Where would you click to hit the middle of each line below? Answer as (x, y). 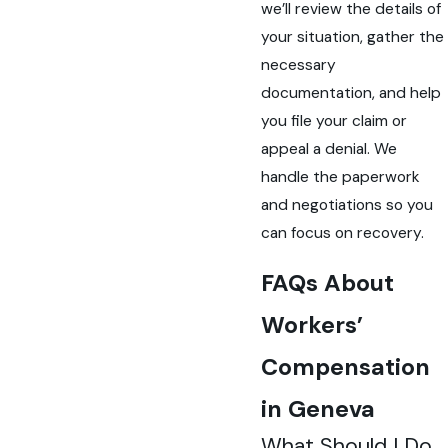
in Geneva (318, 409)
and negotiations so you (347, 204)
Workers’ (312, 325)
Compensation (346, 367)
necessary (299, 64)
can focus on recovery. (343, 232)
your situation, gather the (353, 36)
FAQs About (328, 283)
